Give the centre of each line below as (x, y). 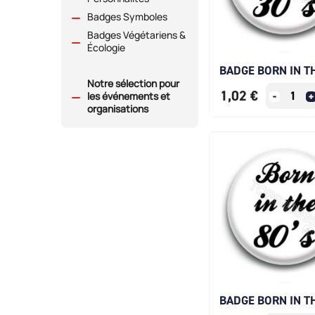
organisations (118, 109)
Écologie (106, 48)
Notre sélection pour (133, 84)
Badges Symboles (127, 17)
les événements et (129, 96)
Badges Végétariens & (136, 35)
